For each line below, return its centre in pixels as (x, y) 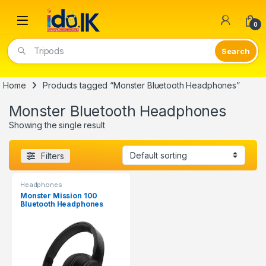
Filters (53, 156)
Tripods (49, 51)
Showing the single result (57, 125)
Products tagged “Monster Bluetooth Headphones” (141, 85)
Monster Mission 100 (59, 195)
